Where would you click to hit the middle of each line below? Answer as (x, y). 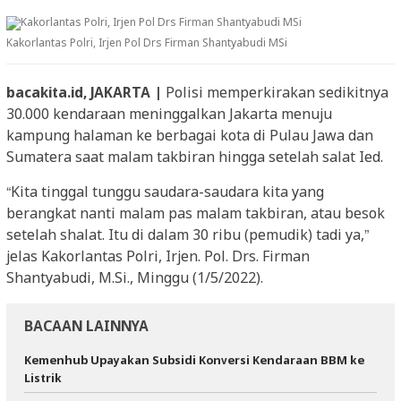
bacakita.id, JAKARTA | (86, 93)
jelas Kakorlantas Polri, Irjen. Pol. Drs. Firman (158, 257)
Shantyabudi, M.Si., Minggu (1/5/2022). (135, 278)
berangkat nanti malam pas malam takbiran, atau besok (196, 214)
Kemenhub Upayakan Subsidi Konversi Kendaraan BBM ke (194, 361)
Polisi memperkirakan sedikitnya (277, 93)
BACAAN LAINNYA (86, 327)
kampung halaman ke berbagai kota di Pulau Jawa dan (190, 136)
